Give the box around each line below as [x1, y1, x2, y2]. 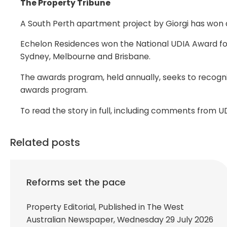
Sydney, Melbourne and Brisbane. [20, 51, 150, 63]
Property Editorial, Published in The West [26, 201, 184, 213]
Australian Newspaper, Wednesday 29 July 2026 [26, 213, 213, 225]
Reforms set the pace [26, 175, 126, 188]
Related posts [10, 135, 80, 149]
